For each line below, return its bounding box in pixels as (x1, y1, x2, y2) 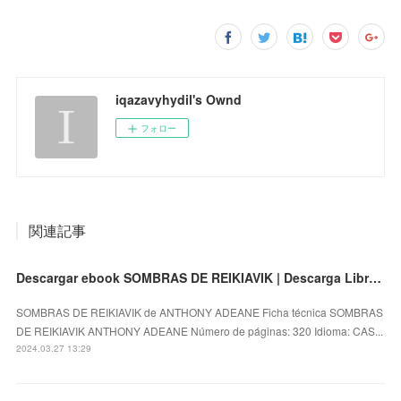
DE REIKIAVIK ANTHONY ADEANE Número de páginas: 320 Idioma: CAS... (16, 322, 384, 338)
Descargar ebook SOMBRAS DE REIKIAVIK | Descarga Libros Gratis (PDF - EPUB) (369, 268, 382, 286)
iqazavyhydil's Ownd (115, 90, 243, 108)
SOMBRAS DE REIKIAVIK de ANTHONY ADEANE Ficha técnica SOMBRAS (16, 303, 384, 320)
